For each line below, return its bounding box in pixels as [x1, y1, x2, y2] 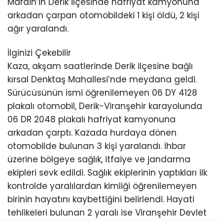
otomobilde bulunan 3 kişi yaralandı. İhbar [7, 140, 186, 152]
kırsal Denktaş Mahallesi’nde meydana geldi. [7, 73, 197, 85]
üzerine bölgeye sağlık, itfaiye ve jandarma [7, 153, 190, 165]
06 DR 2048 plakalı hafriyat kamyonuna [7, 113, 176, 125]
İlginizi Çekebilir [7, 46, 71, 59]
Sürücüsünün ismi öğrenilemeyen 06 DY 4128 [7, 86, 197, 99]
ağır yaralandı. [7, 22, 69, 35]
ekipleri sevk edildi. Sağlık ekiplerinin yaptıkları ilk [7, 166, 207, 179]
